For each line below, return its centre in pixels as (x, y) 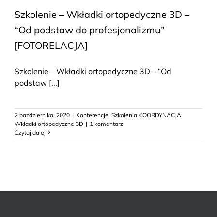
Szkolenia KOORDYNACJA (146, 115)
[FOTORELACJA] (51, 45)
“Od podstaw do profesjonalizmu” (90, 30)
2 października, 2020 (42, 115)
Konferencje (92, 115)
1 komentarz (106, 124)
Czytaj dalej (30, 132)
